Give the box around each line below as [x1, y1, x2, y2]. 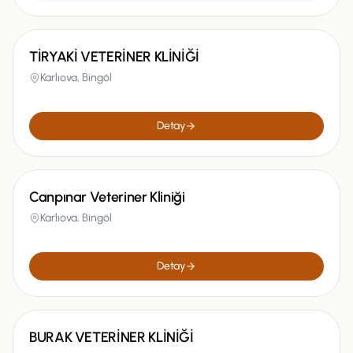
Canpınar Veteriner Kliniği [29, 188, 185, 206]
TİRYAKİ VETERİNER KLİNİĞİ [29, 48, 199, 65]
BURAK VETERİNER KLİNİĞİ [29, 329, 194, 346]
